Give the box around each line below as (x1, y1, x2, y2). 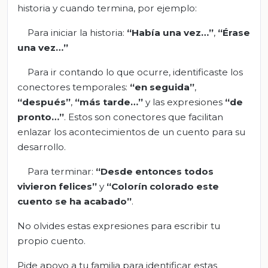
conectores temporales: (17, 81, 130, 93)
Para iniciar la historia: (27, 26, 127, 38)
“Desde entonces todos (95, 165, 214, 177)
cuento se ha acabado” (17, 195, 132, 207)
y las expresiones (143, 96, 225, 108)
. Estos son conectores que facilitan (64, 111, 223, 123)
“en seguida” (130, 81, 194, 93)
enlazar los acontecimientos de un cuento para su (17, 126, 245, 138)
